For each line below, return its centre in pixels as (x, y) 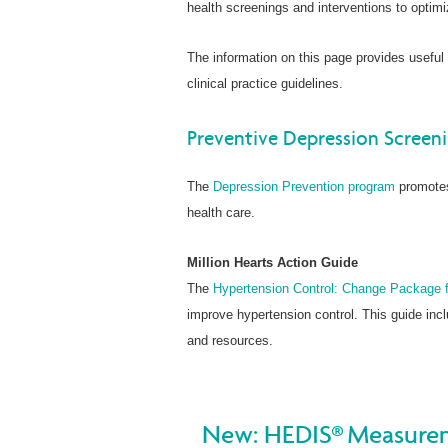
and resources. (230, 340)
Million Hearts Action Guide (274, 262)
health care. (221, 212)
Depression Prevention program (304, 186)
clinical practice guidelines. (265, 83)
